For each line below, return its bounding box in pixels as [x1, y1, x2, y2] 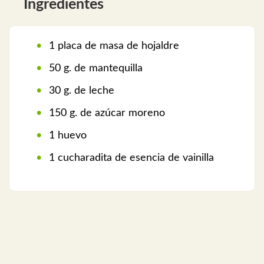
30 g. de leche [46, 85, 114, 97]
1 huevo [46, 130, 87, 141]
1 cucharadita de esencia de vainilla [46, 153, 214, 164]
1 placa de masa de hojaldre [46, 41, 179, 52]
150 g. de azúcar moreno [46, 108, 165, 119]
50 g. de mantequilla [46, 63, 143, 74]
